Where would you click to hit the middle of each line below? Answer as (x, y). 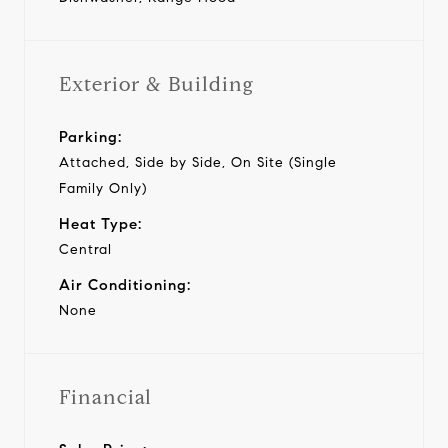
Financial (105, 397)
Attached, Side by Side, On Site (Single (198, 162)
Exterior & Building (156, 84)
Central (85, 249)
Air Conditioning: (125, 284)
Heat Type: (100, 223)
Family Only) (103, 188)
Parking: (90, 136)
